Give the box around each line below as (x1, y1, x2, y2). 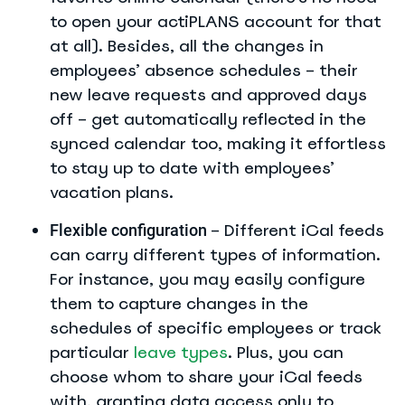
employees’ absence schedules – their (50, 59, 358, 80)
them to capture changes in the (50, 292, 308, 314)
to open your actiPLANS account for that (50, 10, 381, 32)
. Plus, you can (228, 341, 344, 363)
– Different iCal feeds (211, 219, 384, 240)
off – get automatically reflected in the (50, 108, 366, 129)
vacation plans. (50, 181, 174, 202)
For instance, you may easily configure (50, 268, 365, 289)
